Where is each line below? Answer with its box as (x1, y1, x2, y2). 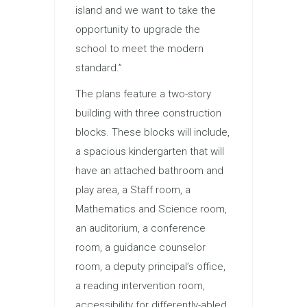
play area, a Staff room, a (75, 184, 191, 197)
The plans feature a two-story (75, 88, 211, 101)
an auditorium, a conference (75, 222, 206, 235)
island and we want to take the (75, 4, 216, 17)
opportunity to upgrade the (75, 23, 200, 36)
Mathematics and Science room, (75, 203, 227, 216)
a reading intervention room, (75, 280, 205, 293)
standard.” (75, 62, 122, 75)
